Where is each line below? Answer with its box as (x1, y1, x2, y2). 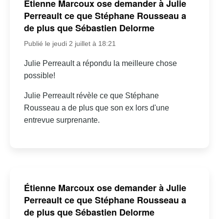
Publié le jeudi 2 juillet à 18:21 (23, 40, 116, 48)
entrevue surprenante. (23, 116, 100, 125)
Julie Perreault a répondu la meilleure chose (23, 59, 177, 68)
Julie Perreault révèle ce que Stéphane (23, 91, 159, 100)
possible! (23, 71, 55, 80)
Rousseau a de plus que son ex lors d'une (23, 104, 169, 112)
